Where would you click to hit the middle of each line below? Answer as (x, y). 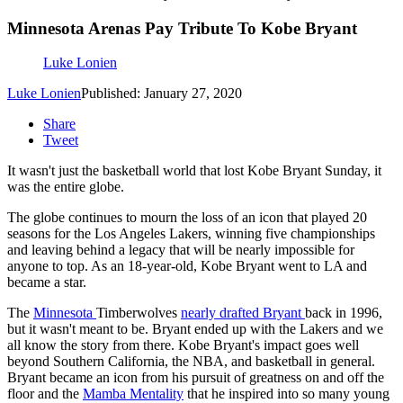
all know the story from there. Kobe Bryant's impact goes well (183, 345)
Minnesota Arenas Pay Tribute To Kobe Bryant (182, 28)
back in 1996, (344, 313)
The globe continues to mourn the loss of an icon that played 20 (187, 218)
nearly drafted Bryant (243, 313)
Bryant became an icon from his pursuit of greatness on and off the (196, 378)
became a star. (47, 282)
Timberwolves (139, 313)
